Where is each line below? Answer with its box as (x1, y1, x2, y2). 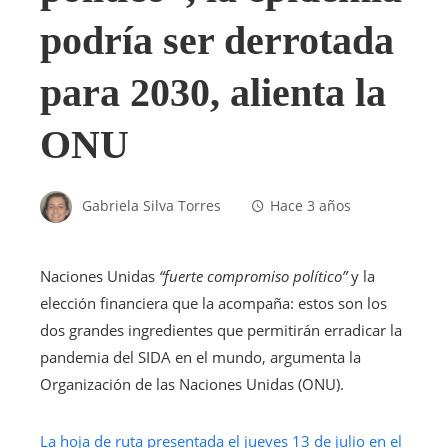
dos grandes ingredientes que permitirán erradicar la (40, 320, 402, 341)
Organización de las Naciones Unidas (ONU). (40, 374, 344, 395)
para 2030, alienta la (40, 70, 386, 116)
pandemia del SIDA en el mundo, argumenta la (40, 347, 361, 368)
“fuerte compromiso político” (155, 266, 347, 287)
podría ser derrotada (40, 18, 394, 64)
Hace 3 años (270, 196, 351, 215)
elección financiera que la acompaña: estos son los (40, 293, 387, 314)
